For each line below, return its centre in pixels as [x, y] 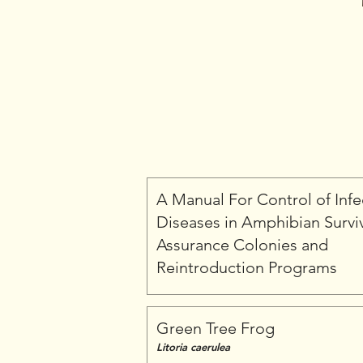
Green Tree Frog [216, 328]
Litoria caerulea [193, 347]
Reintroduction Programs [247, 267]
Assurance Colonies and [242, 245]
